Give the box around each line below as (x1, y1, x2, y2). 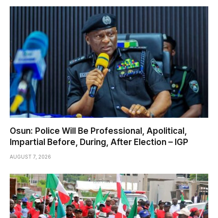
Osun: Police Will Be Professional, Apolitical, (10, 126, 187, 136)
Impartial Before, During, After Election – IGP (10, 137, 188, 147)
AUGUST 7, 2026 (10, 154, 51, 160)
